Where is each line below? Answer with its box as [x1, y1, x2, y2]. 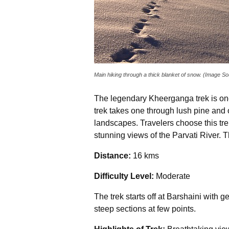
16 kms [133, 151, 159, 160]
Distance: [94, 151, 133, 160]
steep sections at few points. [94, 204, 198, 213]
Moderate [154, 171, 190, 180]
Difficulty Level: [94, 171, 154, 180]
